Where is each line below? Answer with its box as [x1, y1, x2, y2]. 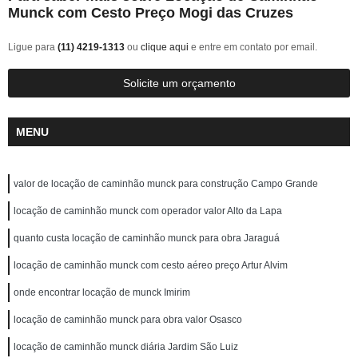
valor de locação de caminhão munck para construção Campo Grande [14, 178, 318, 190]
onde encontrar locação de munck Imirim [14, 287, 190, 299]
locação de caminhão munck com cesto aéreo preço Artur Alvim [14, 260, 288, 272]
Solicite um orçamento [122, 77, 236, 90]
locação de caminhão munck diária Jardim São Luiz [14, 341, 238, 353]
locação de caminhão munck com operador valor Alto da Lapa [14, 205, 282, 217]
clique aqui [141, 42, 189, 54]
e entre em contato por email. [189, 42, 317, 54]
